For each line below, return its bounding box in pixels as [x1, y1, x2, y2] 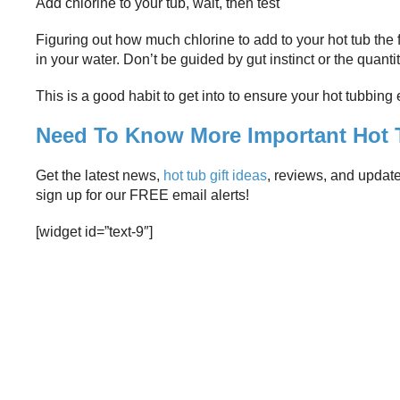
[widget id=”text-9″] [36, 224, 153, 240]
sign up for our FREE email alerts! [36, 187, 249, 204]
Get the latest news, [36, 168, 163, 184]
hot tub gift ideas [163, 168, 267, 184]
